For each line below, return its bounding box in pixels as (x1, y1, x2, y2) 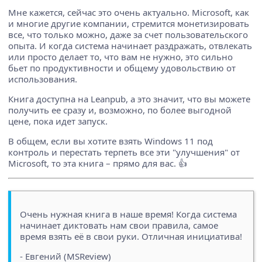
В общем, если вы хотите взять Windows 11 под (8, 135, 213, 147)
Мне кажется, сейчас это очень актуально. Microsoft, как (8, 6, 249, 18)
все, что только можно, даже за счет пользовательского (8, 28, 248, 40)
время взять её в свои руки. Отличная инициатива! (20, 230, 242, 242)
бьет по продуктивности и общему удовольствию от (8, 61, 236, 74)
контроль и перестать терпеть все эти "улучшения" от (8, 146, 240, 158)
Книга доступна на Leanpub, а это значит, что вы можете (8, 92, 250, 105)
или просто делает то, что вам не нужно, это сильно (8, 50, 233, 63)
